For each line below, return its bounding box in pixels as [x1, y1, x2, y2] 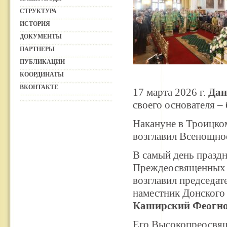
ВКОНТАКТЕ [20, 84, 58, 91]
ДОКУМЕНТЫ [20, 33, 62, 40]
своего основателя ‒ [133, 99, 225, 111]
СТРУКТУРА [20, 8, 57, 15]
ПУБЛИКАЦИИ [20, 58, 65, 65]
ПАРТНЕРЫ [20, 46, 55, 53]
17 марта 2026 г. [133, 86, 208, 98]
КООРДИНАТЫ [20, 71, 64, 78]
